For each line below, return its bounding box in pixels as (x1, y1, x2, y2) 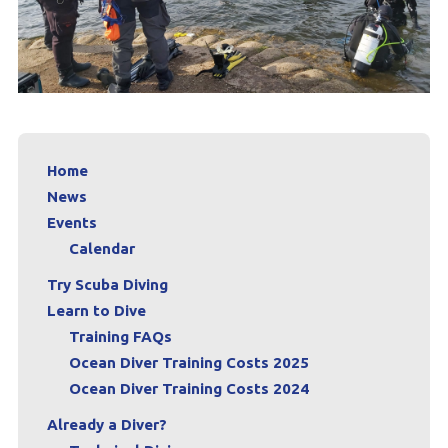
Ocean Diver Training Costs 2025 (68, 354, 309, 372)
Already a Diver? (46, 416, 167, 434)
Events (46, 214, 97, 232)
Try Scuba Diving (46, 276, 168, 294)
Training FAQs (68, 328, 172, 346)
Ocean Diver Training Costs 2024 (68, 380, 309, 398)
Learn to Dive (46, 302, 146, 320)
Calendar (68, 240, 135, 258)
